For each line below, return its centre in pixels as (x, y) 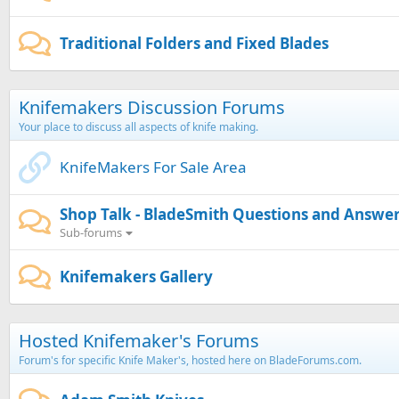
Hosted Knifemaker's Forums (139, 341)
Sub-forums (91, 233)
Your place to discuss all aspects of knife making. (138, 127)
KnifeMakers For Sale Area (153, 167)
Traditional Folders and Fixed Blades (194, 44)
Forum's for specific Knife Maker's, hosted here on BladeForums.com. (190, 361)
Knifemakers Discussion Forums (152, 108)
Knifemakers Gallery (136, 277)
